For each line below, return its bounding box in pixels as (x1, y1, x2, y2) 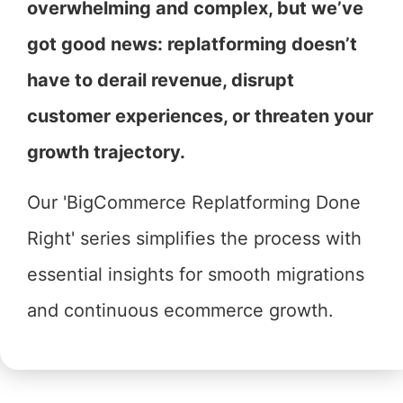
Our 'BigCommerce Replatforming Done (27, 191, 361, 213)
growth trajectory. (27, 140, 185, 163)
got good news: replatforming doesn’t (27, 32, 357, 55)
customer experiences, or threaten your (27, 104, 373, 127)
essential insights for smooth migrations (27, 263, 364, 285)
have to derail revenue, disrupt (27, 68, 294, 91)
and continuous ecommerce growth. (27, 299, 334, 321)
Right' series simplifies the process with (27, 227, 362, 249)
